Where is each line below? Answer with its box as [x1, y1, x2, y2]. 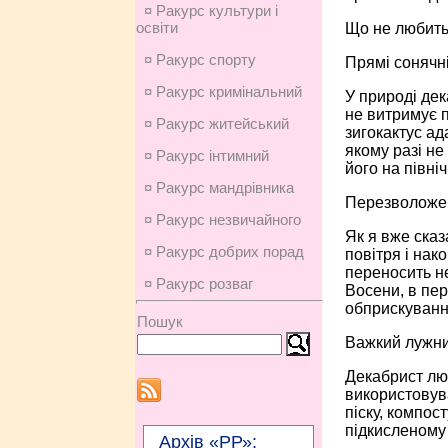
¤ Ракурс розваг [143, 275, 253, 292]
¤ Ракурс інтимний [143, 147, 269, 164]
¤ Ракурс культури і [143, 2, 278, 19]
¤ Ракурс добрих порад [143, 243, 304, 260]
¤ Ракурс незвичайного [143, 211, 301, 228]
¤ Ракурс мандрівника [143, 179, 294, 196]
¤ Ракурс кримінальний [143, 83, 302, 100]
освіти [135, 19, 178, 36]
